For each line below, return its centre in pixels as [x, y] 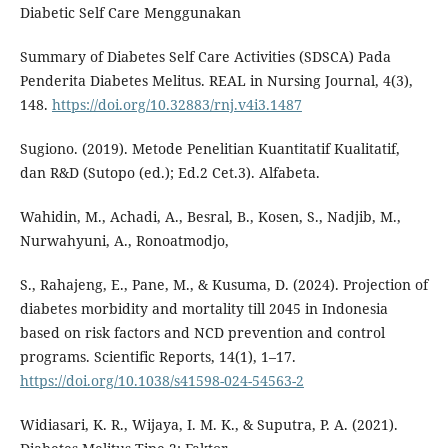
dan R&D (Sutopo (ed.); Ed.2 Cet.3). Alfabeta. [169, 172]
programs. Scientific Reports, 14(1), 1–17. [157, 356]
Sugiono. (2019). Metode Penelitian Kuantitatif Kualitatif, [209, 148]
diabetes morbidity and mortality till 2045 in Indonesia [203, 308]
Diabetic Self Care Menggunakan [130, 12]
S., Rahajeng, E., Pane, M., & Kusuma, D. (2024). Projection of [223, 284]
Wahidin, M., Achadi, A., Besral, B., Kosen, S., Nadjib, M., [210, 216]
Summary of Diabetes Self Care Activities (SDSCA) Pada [205, 56]
